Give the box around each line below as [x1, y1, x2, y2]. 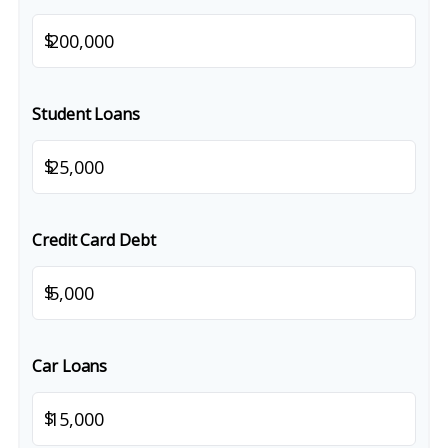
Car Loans [32, 355, 108, 377]
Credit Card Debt [32, 229, 156, 251]
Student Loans [32, 103, 140, 125]
